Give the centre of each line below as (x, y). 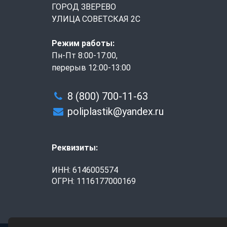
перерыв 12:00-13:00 (91, 67)
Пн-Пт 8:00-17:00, (85, 55)
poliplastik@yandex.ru (115, 111)
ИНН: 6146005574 (85, 170)
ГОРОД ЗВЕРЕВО (84, 7)
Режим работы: (83, 43)
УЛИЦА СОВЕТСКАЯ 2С (96, 19)
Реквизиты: (75, 147)
